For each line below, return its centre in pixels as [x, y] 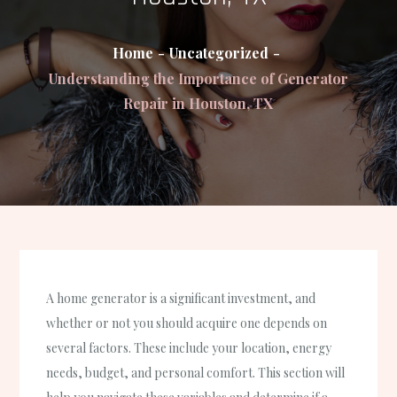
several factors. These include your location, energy [189, 348]
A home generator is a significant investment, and [181, 299]
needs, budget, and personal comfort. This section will [196, 373]
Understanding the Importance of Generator [198, 78]
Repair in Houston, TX [198, 103]
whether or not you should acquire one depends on [187, 323]
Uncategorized [218, 53]
